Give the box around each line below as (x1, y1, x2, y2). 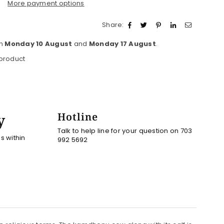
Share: (102, 20, 124, 30)
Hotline (57, 109, 98, 123)
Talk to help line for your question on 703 (57, 125, 192, 135)
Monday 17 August (88, 39, 156, 49)
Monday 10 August (4, 39, 72, 49)
